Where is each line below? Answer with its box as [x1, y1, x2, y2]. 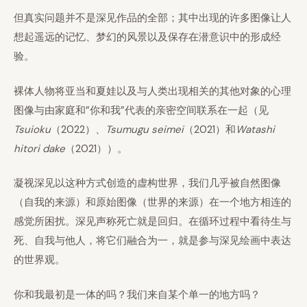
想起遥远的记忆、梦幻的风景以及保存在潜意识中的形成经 [14, 30, 281, 44]
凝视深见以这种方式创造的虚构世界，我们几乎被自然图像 [14, 176, 281, 190]
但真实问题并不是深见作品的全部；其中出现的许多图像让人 [14, 11, 291, 25]
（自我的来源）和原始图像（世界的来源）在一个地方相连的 [14, 195, 291, 209]
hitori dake [14, 141, 65, 156]
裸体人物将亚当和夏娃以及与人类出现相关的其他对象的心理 [14, 84, 291, 98]
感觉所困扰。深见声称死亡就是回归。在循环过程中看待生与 [14, 214, 291, 228]
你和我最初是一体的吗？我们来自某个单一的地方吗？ [14, 287, 260, 302]
